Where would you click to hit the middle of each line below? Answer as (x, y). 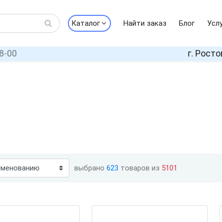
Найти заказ (145, 23)
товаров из (140, 168)
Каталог (85, 23)
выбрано (90, 168)
